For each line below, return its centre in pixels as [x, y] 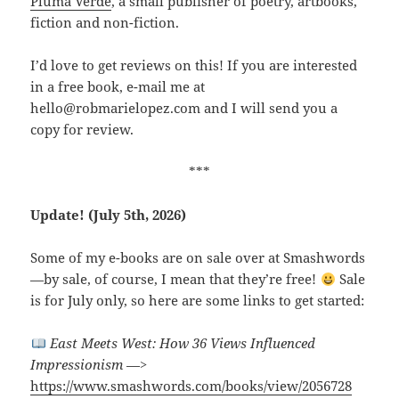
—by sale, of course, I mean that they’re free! [175, 279]
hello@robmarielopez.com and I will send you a [184, 108]
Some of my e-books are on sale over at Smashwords [198, 258]
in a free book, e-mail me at [118, 87]
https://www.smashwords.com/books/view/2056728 [191, 386]
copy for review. [82, 130]
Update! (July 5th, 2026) [109, 215]
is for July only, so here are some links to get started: [198, 301]
